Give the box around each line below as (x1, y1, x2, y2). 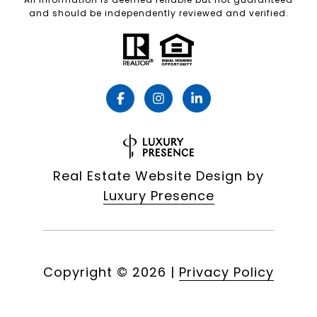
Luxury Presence (103, 187, 214, 205)
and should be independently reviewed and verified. (28, 6, 289, 19)
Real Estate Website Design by (53, 167, 264, 185)
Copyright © (43, 263, 128, 282)
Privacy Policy (179, 263, 274, 282)
